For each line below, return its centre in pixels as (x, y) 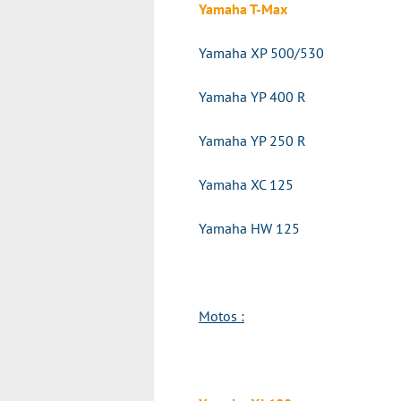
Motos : (222, 316)
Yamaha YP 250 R (252, 141)
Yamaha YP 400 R (252, 97)
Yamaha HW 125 (253, 228)
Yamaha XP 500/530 (261, 53)
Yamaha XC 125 (246, 184)
